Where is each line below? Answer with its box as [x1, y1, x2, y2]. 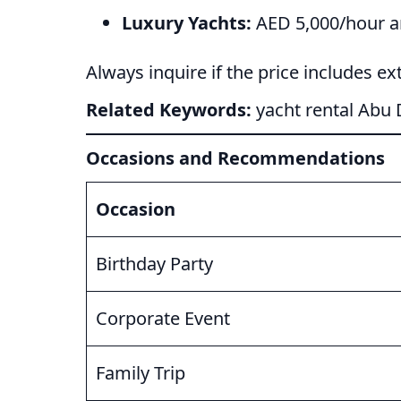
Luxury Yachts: [122, 11, 252, 36]
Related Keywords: [86, 98, 252, 123]
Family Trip [96, 361, 185, 386]
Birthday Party [96, 252, 213, 277]
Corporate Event [96, 306, 230, 331]
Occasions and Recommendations [86, 146, 385, 171]
